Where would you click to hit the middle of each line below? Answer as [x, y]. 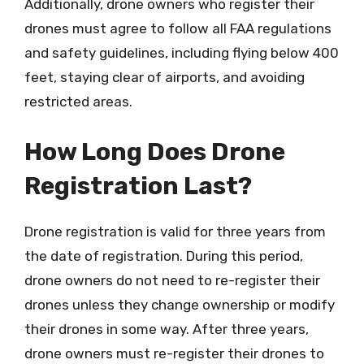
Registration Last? [138, 186]
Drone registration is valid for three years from [175, 231]
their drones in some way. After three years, [167, 329]
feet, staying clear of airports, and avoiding [165, 77]
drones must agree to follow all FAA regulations [178, 28]
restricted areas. [78, 102]
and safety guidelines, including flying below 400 [182, 53]
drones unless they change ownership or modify [180, 304]
